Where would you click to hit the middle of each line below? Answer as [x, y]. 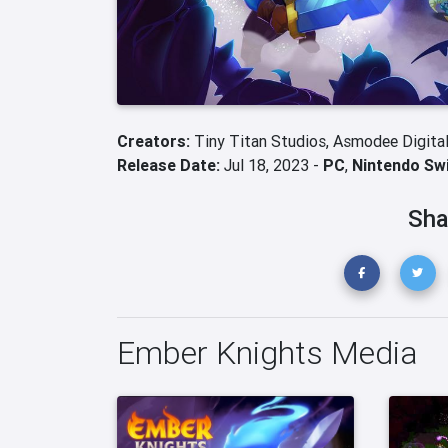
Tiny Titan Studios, [263, 141]
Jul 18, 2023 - [271, 165]
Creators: [155, 141]
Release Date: [168, 165]
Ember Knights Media [267, 353]
